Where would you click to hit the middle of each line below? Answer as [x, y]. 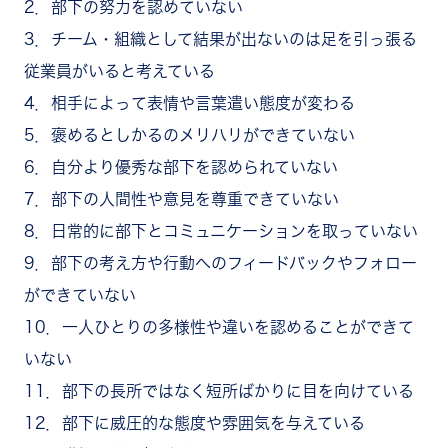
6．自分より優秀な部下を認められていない [181, 167]
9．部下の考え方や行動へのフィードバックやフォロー [220, 263]
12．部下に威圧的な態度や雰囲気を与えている [194, 423]
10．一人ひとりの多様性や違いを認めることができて [219, 327]
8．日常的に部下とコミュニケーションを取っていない [221, 231]
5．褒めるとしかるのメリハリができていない [189, 135]
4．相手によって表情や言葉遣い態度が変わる [189, 103]
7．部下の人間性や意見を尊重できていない [181, 199]
